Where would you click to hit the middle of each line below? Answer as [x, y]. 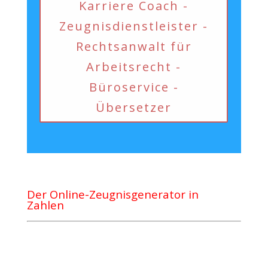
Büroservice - [134, 87]
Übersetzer [134, 108]
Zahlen [47, 205]
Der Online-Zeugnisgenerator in [112, 194]
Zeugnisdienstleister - [134, 26]
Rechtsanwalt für [134, 47]
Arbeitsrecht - [134, 67]
